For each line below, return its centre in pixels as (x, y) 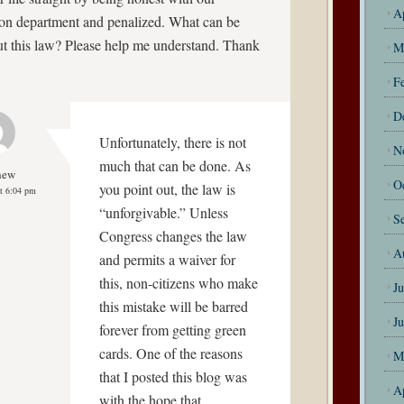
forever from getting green (173, 330)
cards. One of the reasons (171, 353)
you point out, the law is (167, 189)
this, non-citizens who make (179, 283)
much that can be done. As (175, 165)
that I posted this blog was (173, 376)
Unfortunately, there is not (173, 142)
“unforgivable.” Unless (164, 212)
